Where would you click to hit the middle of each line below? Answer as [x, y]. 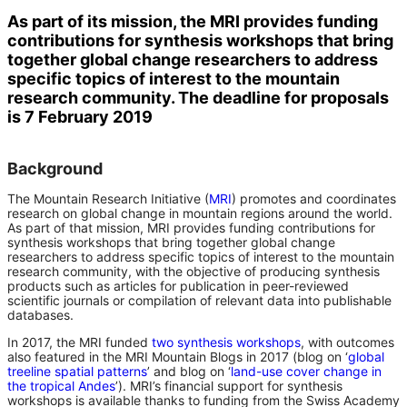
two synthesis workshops [226, 342]
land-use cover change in [306, 371]
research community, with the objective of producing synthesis [194, 271]
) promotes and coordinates [314, 198]
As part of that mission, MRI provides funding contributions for [191, 227]
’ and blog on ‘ [189, 371]
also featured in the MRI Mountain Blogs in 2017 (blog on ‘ [178, 356]
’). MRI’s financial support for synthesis [229, 385]
